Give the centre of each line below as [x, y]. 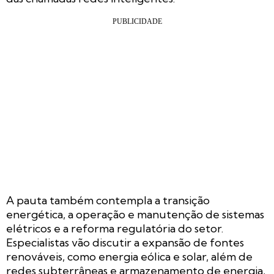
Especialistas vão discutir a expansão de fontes [125, 242]
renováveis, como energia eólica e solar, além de [129, 256]
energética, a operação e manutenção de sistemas [135, 214]
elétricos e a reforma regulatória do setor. [115, 228]
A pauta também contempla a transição [108, 200]
